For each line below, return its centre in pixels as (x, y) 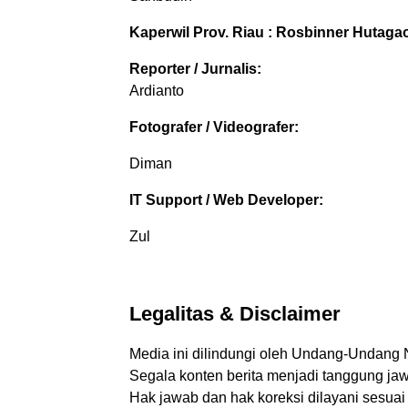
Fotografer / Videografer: (214, 127)
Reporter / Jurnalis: (195, 68)
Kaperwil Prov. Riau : (201, 32)
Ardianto (157, 90)
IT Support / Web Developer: (226, 199)
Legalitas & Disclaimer (235, 313)
